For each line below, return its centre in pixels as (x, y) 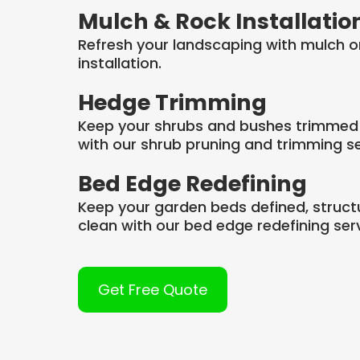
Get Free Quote (153, 290)
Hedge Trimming (172, 103)
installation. (120, 63)
